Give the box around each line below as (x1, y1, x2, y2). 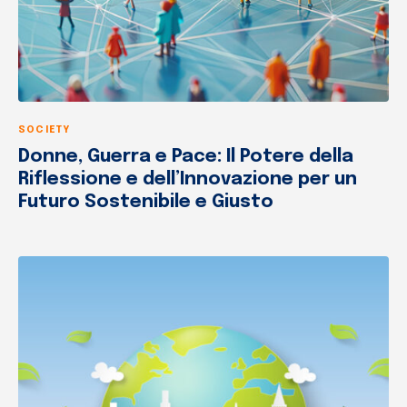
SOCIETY (18, 124, 71, 135)
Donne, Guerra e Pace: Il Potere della (18, 146, 353, 166)
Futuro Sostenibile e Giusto (18, 192, 273, 212)
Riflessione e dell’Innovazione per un (18, 169, 357, 189)
